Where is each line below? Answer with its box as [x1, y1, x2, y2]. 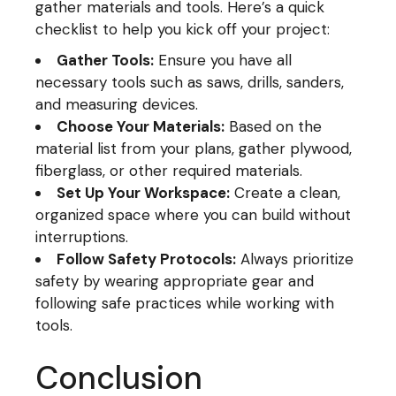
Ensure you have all [154, 50, 293, 70]
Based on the [225, 117, 323, 136]
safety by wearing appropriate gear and [35, 271, 315, 291]
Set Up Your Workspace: [57, 183, 231, 202]
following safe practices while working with [35, 293, 335, 313]
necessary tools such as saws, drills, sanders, [35, 72, 345, 92]
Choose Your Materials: [57, 117, 225, 136]
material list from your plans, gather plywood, [35, 139, 353, 158]
